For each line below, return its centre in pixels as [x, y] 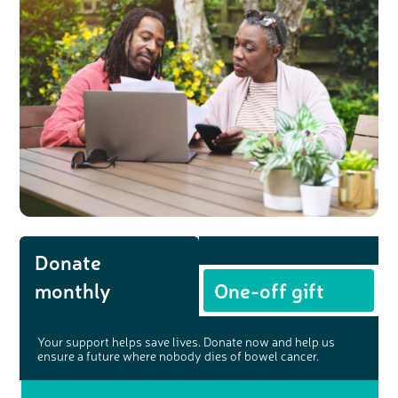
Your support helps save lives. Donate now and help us [187, 342]
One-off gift [269, 291]
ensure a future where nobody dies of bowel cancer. [179, 356]
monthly [73, 291]
